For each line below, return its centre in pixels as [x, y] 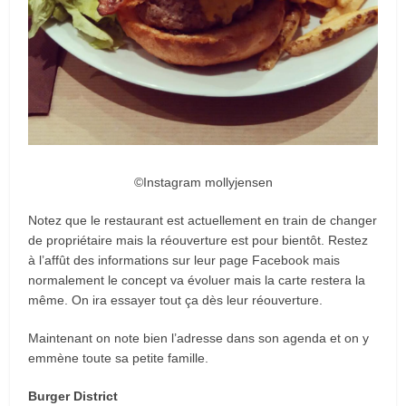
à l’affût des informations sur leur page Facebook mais [184, 260]
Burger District [73, 396]
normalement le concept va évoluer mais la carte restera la [197, 280]
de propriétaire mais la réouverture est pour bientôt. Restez [198, 240]
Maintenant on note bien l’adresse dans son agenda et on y [199, 338]
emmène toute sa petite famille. [119, 358]
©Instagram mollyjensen [203, 182]
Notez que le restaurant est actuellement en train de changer [203, 220]
